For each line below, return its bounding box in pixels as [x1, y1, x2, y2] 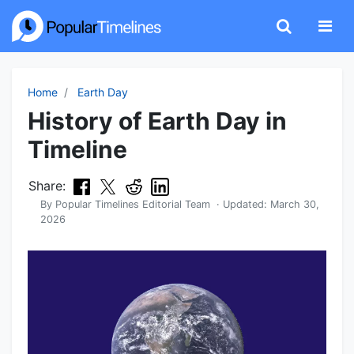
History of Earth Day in [28, 107, 287, 135]
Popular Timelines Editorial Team [55, 198, 210, 211]
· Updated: [210, 198, 270, 211]
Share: [28, 178, 66, 194]
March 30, [270, 198, 319, 211]
